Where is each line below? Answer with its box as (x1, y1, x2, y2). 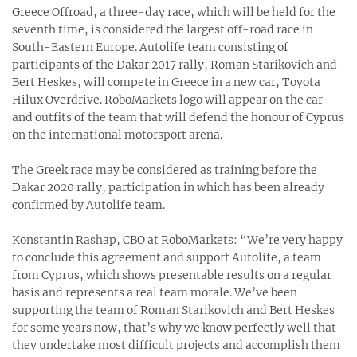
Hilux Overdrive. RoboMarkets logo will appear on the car (12, 92, 323, 107)
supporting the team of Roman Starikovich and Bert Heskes (12, 303, 335, 317)
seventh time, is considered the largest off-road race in (12, 22, 313, 37)
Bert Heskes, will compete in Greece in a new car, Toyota (12, 75, 320, 89)
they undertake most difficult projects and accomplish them (12, 338, 340, 352)
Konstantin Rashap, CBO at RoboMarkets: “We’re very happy (12, 233, 343, 247)
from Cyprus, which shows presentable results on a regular (12, 268, 331, 282)
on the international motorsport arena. (12, 127, 222, 142)
